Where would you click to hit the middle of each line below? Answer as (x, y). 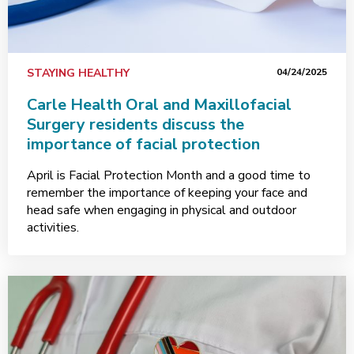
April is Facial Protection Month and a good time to (169, 175)
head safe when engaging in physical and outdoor (162, 210)
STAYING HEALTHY (78, 73)
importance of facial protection (143, 144)
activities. (53, 228)
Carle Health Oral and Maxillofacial (159, 105)
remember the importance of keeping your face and (167, 193)
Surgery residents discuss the (136, 124)
